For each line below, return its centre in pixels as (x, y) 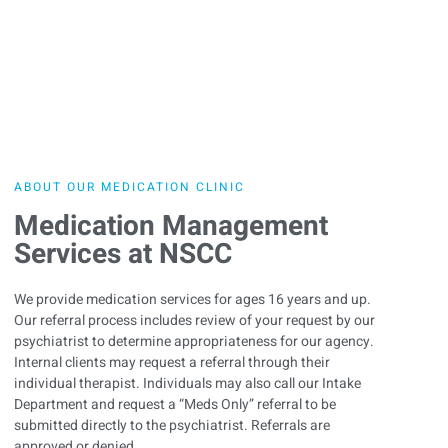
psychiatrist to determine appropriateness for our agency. (194, 342)
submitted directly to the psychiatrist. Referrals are (172, 426)
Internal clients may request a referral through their (172, 363)
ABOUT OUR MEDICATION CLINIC (129, 187)
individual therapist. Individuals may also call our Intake (187, 384)
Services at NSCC (123, 255)
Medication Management (171, 227)
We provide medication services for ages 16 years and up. (192, 300)
